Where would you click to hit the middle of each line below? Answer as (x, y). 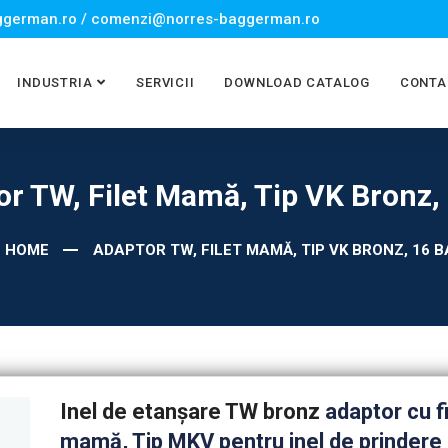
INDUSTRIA (55, 82)
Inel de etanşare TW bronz (192, 411)
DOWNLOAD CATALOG (297, 82)
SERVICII (165, 82)
